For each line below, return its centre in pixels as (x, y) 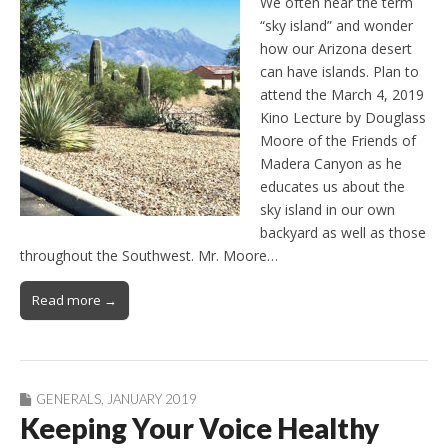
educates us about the (332, 187)
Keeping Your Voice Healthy (199, 428)
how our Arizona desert (336, 49)
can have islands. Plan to (339, 72)
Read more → (74, 300)
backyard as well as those (343, 233)
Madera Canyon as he (331, 164)
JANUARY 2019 (152, 399)
